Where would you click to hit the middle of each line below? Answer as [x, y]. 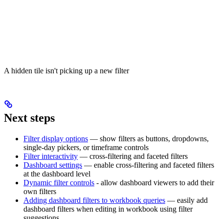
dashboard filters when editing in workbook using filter [108, 209]
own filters [40, 191]
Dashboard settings [53, 165]
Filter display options [56, 138]
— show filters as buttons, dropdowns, [148, 138]
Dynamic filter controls [59, 182]
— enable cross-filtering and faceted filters [148, 165]
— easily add [186, 200]
